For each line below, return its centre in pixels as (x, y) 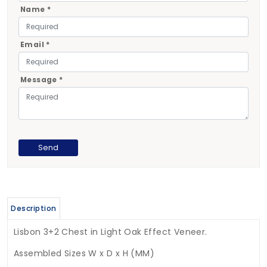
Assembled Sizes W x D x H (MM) (84, 254)
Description (34, 209)
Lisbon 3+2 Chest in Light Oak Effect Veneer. (111, 232)
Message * (41, 80)
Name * (35, 10)
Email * (35, 45)
